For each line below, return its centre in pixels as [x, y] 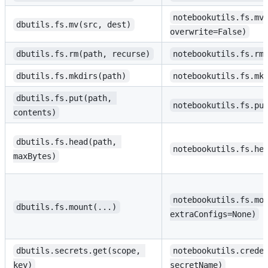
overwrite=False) [208, 31]
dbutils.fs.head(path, [69, 141]
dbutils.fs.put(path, [67, 98]
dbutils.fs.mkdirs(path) [71, 76]
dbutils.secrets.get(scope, [81, 250]
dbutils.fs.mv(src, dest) [74, 24]
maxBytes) [35, 156]
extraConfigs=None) [213, 214]
